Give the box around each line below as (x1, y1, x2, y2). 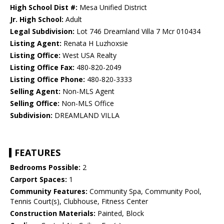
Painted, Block (95, 208, 144, 218)
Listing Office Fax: (10, 62, 74, 72)
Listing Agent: (10, 38, 61, 48)
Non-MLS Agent (60, 86, 114, 96)
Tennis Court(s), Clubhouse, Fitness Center (10, 196, 148, 206)
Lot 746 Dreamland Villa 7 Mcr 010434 (74, 26, 200, 36)
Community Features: (10, 186, 87, 196)
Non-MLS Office (59, 98, 114, 108)
